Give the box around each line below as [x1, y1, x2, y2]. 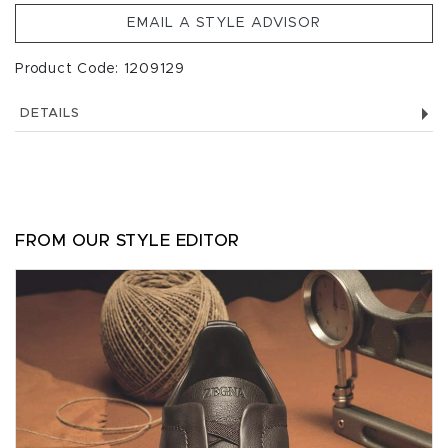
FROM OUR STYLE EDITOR [15, 232, 240, 249]
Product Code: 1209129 [15, 62, 185, 76]
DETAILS [20, 107, 80, 120]
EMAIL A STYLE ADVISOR [127, 16, 321, 30]
